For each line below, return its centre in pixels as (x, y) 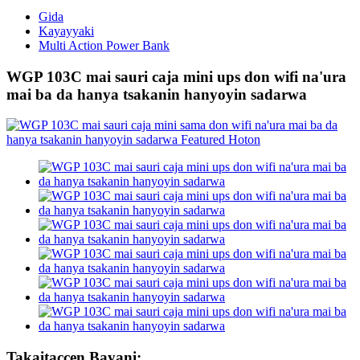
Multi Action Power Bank (104, 45)
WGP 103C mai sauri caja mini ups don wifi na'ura (176, 76)
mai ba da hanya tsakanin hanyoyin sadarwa (157, 94)
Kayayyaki (66, 31)
